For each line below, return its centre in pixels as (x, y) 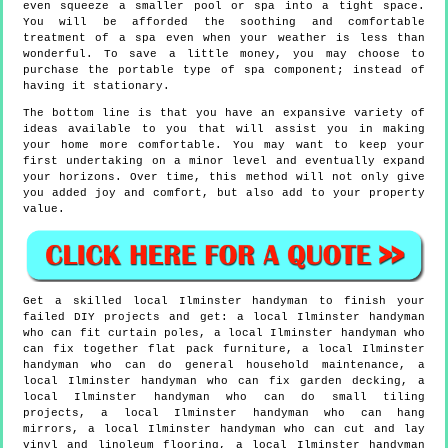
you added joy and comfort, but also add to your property (224, 193)
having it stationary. (96, 86)
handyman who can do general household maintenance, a (224, 364)
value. (44, 209)
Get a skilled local (101, 300)
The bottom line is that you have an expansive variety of (224, 113)
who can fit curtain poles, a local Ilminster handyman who (224, 332)
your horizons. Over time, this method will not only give (224, 177)
